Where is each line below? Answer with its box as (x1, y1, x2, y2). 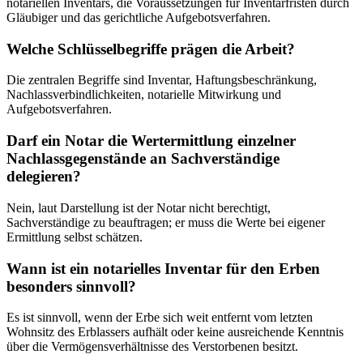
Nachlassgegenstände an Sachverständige (6, 150, 280, 168)
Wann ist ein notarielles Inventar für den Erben (6, 259, 320, 277)
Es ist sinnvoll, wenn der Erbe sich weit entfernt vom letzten (6, 310, 313, 325)
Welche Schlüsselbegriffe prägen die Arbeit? (6, 40, 295, 58)
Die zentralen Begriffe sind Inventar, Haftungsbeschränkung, (6, 73, 317, 88)
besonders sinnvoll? (6, 277, 136, 295)
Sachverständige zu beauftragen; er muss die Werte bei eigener (6, 215, 325, 229)
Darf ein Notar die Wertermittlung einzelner (6, 132, 296, 150)
